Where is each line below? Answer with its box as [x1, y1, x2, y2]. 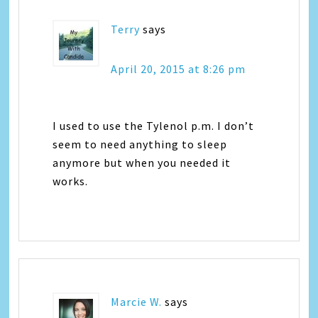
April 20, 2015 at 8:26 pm [111, 61, 246, 76]
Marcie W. [111, 294, 163, 309]
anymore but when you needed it [53, 155, 231, 170]
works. [53, 173, 89, 188]
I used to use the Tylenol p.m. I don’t [53, 118, 255, 133]
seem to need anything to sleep [53, 136, 228, 151]
